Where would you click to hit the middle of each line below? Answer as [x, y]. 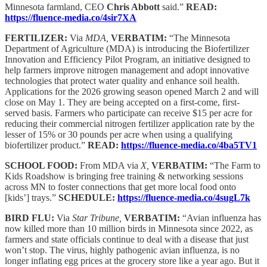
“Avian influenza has [222, 218]
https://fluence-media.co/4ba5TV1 [189, 145]
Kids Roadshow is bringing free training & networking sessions [124, 176]
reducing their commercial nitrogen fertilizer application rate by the [130, 124]
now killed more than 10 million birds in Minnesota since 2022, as [129, 229]
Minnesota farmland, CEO [56, 7]
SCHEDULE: [88, 198]
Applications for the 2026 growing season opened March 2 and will [132, 92]
